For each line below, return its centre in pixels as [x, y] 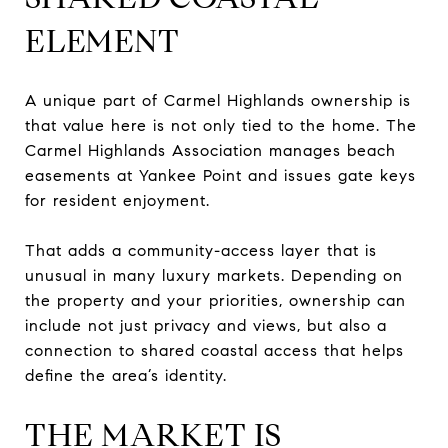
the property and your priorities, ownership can [215, 300]
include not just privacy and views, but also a [206, 325]
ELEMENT [102, 40]
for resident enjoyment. [117, 200]
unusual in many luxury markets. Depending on [214, 275]
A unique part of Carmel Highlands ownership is [218, 100]
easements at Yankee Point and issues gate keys [220, 175]
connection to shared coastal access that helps [214, 350]
